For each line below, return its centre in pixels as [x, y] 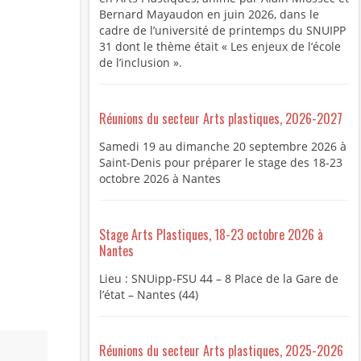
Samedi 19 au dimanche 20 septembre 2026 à [222, 147]
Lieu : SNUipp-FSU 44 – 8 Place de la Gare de [218, 279]
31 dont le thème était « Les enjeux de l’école [220, 47]
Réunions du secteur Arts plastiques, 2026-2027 [220, 119]
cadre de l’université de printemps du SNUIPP [222, 31]
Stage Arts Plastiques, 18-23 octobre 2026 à [211, 235]
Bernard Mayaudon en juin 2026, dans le [209, 15]
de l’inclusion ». [140, 63]
